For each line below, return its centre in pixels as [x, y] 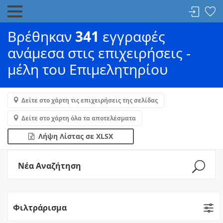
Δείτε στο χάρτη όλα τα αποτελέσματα [79, 118]
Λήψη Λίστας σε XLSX [74, 136]
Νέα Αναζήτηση [50, 166]
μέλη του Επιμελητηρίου [88, 69]
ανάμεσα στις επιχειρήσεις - [99, 53]
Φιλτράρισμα [40, 208]
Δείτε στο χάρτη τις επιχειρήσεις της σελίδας [90, 100]
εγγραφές [132, 36]
